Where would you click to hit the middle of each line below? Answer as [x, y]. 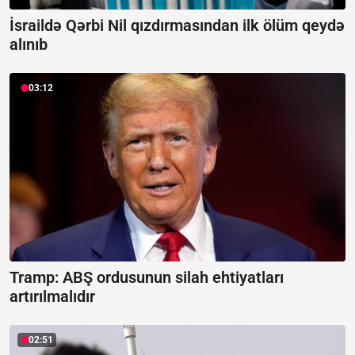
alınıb [29, 44]
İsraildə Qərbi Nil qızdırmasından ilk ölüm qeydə [177, 25]
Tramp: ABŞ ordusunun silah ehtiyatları [147, 278]
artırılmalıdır [52, 297]
